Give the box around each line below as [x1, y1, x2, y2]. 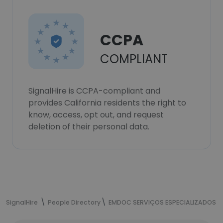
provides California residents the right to [28, 97, 186, 109]
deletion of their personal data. [28, 121, 149, 132]
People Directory [48, 198, 101, 207]
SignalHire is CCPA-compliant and [28, 85, 160, 97]
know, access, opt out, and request [28, 109, 164, 120]
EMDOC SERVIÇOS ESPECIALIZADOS [109, 198, 216, 207]
